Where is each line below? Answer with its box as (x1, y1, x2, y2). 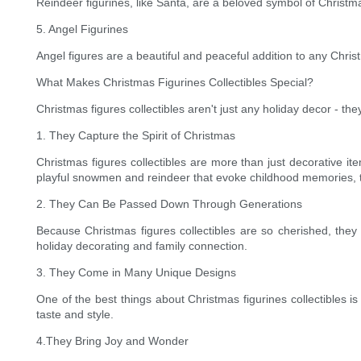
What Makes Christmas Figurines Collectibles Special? (36, 76, 313, 89)
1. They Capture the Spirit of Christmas (36, 129, 235, 143)
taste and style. (36, 308, 114, 322)
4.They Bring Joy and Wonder (36, 334, 189, 348)
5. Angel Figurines (36, 23, 128, 36)
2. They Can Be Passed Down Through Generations (36, 197, 302, 211)
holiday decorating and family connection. (36, 239, 247, 253)
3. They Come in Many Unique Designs (36, 266, 236, 280)
